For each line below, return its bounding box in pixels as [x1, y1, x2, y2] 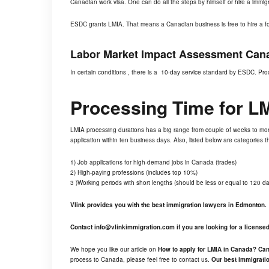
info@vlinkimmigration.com [94, 222, 175, 231]
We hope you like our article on [70, 244, 158, 253]
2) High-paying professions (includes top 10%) [70, 168, 198, 177]
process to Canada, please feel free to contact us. [70, 255, 211, 264]
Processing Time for [70, 94, 248, 120]
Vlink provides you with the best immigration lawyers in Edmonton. [70, 200, 267, 209]
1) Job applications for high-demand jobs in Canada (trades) [70, 157, 237, 166]
